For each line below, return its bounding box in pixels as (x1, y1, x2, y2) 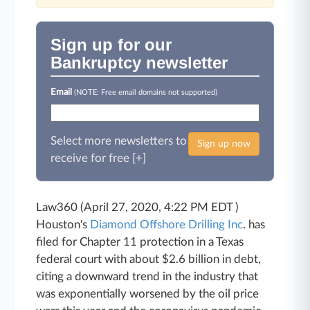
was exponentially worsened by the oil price (36, 287, 259, 300)
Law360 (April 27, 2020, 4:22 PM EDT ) (36, 201, 239, 213)
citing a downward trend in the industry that (36, 270, 259, 282)
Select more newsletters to (51, 134, 188, 147)
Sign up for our (51, 35, 172, 54)
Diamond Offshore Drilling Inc (90, 218, 244, 230)
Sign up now (197, 138, 250, 149)
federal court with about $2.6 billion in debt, (36, 253, 262, 265)
